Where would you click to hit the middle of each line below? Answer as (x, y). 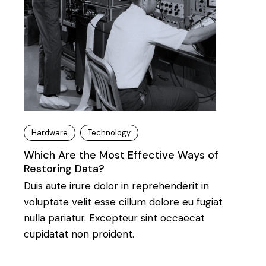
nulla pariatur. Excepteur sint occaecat (114, 218)
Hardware (50, 133)
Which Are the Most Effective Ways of (121, 155)
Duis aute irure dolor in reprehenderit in (116, 186)
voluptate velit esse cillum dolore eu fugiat (123, 202)
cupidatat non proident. (79, 234)
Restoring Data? (64, 169)
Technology (109, 133)
